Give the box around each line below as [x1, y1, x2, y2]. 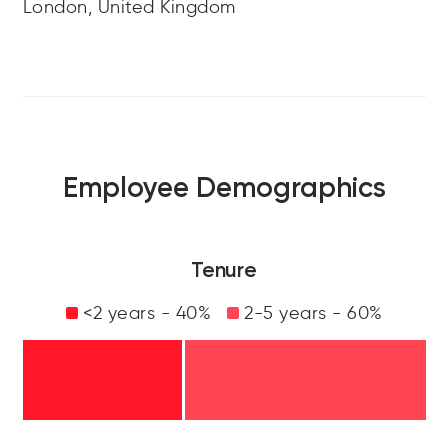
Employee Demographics [62, 171, 386, 205]
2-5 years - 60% [238, 302, 383, 325]
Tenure [191, 257, 257, 283]
